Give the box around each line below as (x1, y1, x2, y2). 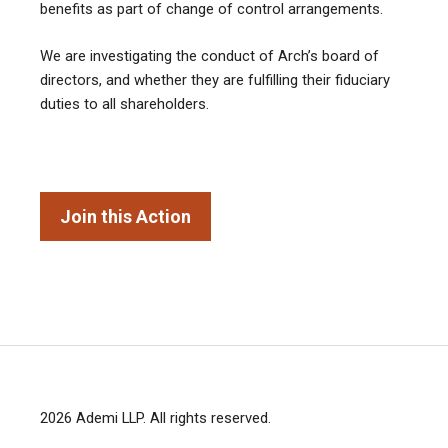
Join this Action (60, 206, 191, 228)
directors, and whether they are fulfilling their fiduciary (40, 70, 390, 89)
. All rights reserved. (143, 409, 271, 428)
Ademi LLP (76, 409, 143, 428)
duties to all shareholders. (40, 94, 213, 113)
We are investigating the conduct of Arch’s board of (40, 46, 379, 65)
